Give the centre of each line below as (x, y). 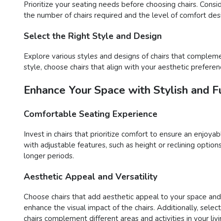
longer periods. (49, 156)
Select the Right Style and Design (93, 36)
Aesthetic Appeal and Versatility (91, 176)
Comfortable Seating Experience (91, 114)
